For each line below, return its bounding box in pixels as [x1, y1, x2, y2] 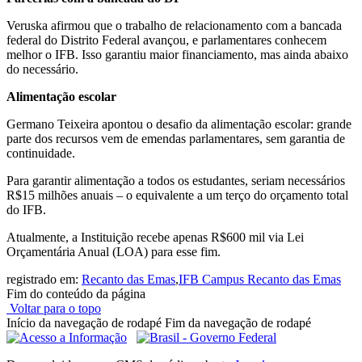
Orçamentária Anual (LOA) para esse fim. [6, 245, 221, 259]
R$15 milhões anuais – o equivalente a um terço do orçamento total [6, 188, 348, 203]
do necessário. [6, 62, 78, 77]
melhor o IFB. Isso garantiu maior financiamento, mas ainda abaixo [6, 48, 348, 62]
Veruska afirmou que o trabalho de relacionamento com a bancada [6, 19, 342, 33]
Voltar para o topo [6, 301, 101, 316]
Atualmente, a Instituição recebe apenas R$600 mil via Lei [6, 230, 304, 245]
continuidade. [6, 146, 75, 161]
